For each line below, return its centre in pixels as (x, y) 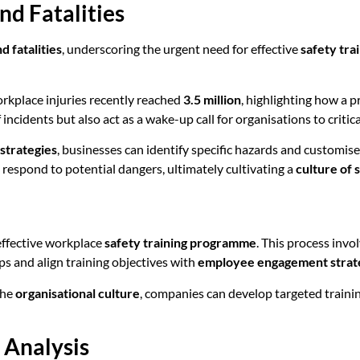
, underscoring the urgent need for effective (181, 49)
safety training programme (180, 243)
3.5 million (212, 99)
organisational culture (78, 292)
